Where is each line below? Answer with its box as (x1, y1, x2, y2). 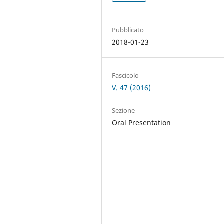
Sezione (112, 105, 135, 115)
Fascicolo (112, 70, 139, 80)
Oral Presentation (112, 117, 171, 127)
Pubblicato (112, 25, 144, 34)
